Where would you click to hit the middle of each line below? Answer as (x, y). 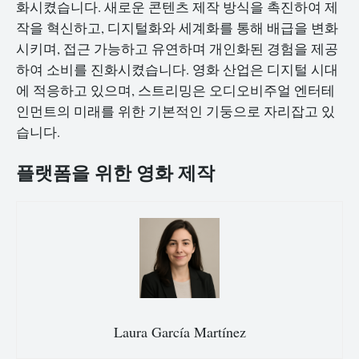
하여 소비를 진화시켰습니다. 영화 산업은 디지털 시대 (177, 69)
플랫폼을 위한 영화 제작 (115, 171)
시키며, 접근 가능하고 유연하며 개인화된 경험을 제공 (177, 48)
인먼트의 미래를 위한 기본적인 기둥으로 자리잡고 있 (175, 111)
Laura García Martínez (179, 332)
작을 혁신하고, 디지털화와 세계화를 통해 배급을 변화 (177, 27)
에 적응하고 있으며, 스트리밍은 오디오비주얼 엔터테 (175, 90)
